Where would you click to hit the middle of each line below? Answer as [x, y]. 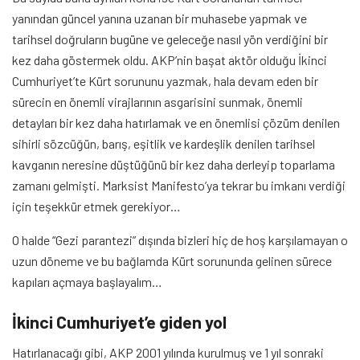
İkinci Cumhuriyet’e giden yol [119, 322]
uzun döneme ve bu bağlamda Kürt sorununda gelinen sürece [172, 260]
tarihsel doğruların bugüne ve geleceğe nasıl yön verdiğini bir [170, 39]
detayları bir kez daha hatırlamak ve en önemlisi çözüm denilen [176, 122]
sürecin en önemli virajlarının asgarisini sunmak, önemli [157, 101]
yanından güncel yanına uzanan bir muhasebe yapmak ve [160, 18]
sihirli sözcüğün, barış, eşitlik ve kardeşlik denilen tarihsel [164, 143]
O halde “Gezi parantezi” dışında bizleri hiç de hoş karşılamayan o [180, 239]
